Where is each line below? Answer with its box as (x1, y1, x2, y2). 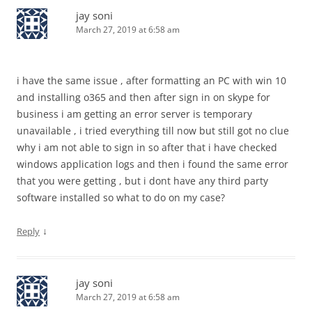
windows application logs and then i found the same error (17, 157, 288, 171)
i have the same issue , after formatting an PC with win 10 (17, 74, 286, 88)
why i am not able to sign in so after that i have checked (17, 141, 277, 155)
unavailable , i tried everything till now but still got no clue (17, 124, 289, 138)
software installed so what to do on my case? (17, 191, 225, 205)
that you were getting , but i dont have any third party (17, 174, 268, 188)
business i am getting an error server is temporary (17, 107, 252, 121)
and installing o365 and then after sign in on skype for (17, 91, 270, 104)
